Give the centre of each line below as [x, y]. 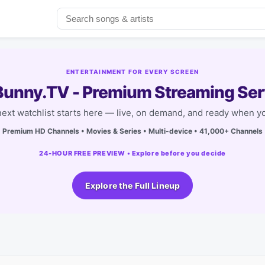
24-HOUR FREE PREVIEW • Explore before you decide [132, 153]
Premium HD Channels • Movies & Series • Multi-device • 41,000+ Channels [132, 131]
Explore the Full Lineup [132, 185]
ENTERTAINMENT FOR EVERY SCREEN [132, 71]
